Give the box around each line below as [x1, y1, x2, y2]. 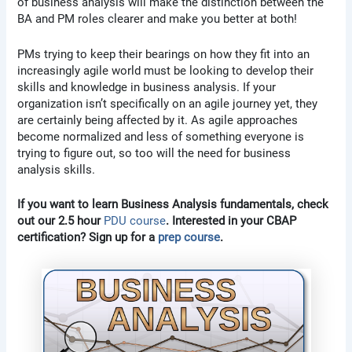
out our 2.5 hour [17, 214, 104, 229]
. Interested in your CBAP [166, 214, 297, 229]
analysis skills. [17, 162, 96, 177]
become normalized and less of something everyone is [17, 129, 305, 144]
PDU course [104, 214, 167, 229]
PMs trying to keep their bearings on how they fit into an [17, 46, 310, 61]
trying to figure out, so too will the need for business [17, 145, 291, 160]
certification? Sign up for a [17, 230, 159, 245]
